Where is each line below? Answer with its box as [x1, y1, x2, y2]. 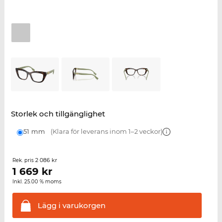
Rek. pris [12, 157, 35, 164]
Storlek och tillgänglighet [10, 109, 105, 119]
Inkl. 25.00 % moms [12, 178, 61, 185]
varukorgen [60, 201, 106, 211]
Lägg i [37, 201, 60, 211]
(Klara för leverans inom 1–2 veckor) [49, 127, 163, 136]
